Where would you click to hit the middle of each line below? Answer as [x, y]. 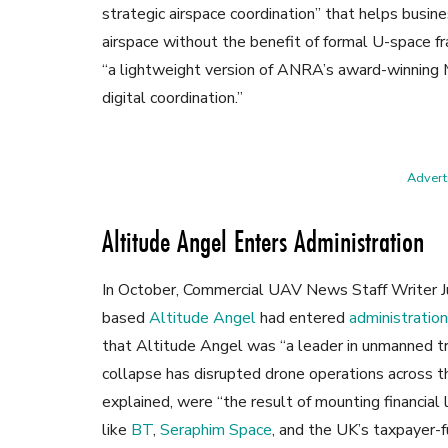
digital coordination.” [172, 98]
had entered [302, 318]
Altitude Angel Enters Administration [263, 242]
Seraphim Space [216, 430]
